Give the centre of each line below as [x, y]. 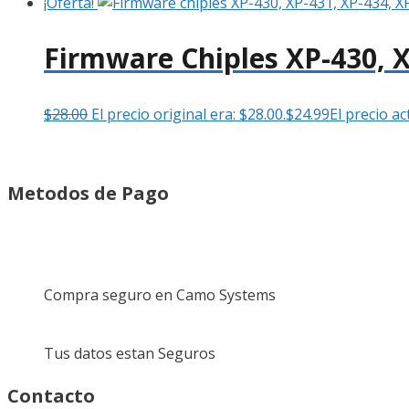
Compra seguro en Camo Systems [160, 295]
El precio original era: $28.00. [189, 115]
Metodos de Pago [88, 194]
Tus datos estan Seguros [130, 354]
